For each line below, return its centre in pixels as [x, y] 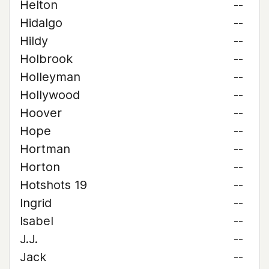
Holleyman [50, 77]
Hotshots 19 [53, 185]
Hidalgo [41, 23]
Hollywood [50, 95]
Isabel [37, 221]
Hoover [41, 113]
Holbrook [46, 59]
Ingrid [36, 203]
